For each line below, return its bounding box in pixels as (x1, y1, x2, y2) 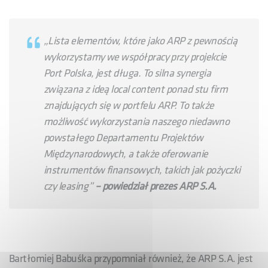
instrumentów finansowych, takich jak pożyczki (44, 163, 240, 176)
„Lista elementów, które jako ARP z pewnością (44, 34, 237, 47)
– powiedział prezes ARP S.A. (95, 179, 217, 193)
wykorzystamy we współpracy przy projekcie (44, 50, 227, 63)
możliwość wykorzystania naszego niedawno (44, 115, 230, 128)
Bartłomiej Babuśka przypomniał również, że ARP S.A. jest (9, 252, 253, 265)
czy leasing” (44, 179, 95, 193)
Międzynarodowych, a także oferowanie (44, 147, 208, 160)
